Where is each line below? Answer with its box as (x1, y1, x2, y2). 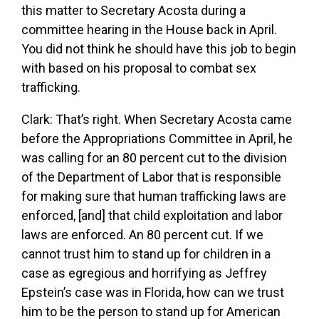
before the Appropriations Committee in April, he (21, 131, 293, 147)
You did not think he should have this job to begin (21, 41, 296, 57)
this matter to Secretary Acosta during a (21, 3, 246, 19)
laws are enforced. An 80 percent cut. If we (21, 227, 263, 243)
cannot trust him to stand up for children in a (21, 246, 271, 262)
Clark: (21, 112, 56, 127)
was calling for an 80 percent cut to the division (21, 150, 287, 166)
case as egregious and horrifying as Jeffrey (21, 266, 267, 281)
